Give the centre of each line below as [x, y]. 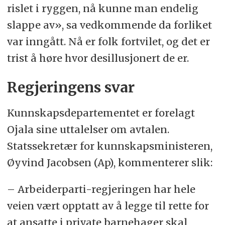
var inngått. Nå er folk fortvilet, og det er [108, 42]
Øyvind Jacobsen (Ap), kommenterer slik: [111, 163]
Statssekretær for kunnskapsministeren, [109, 146]
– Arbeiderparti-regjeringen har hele [101, 189]
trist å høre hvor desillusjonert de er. [98, 58]
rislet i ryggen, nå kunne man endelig [102, 9]
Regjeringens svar [71, 88]
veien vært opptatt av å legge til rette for [108, 205]
